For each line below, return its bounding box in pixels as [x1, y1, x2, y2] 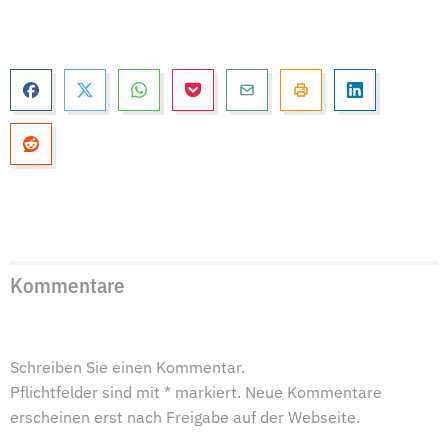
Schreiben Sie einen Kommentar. [9, 360, 245, 377]
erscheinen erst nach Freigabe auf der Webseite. [9, 410, 360, 427]
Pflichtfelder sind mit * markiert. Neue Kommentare [9, 385, 382, 402]
